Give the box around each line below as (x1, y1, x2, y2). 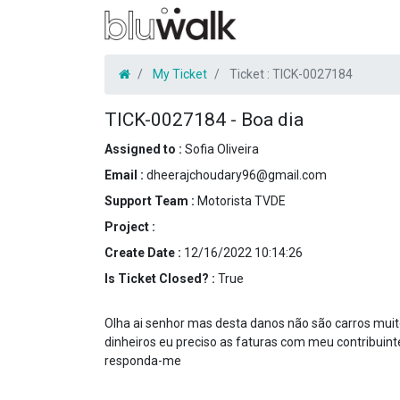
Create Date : (104, 246, 184, 260)
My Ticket (153, 67, 207, 81)
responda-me (104, 354, 181, 368)
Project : (104, 220, 155, 234)
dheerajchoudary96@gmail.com (146, 168, 327, 182)
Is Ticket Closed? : (104, 271, 218, 286)
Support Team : (104, 194, 197, 208)
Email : (104, 168, 146, 182)
